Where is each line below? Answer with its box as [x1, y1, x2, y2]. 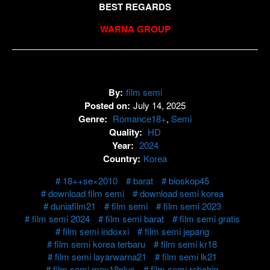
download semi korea [139, 186, 224, 199]
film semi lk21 [162, 250, 217, 263]
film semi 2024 [31, 212, 90, 225]
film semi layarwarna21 [54, 250, 146, 263]
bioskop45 [168, 174, 209, 187]
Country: [103, 151, 140, 165]
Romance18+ [113, 111, 166, 125]
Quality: [109, 125, 145, 139]
